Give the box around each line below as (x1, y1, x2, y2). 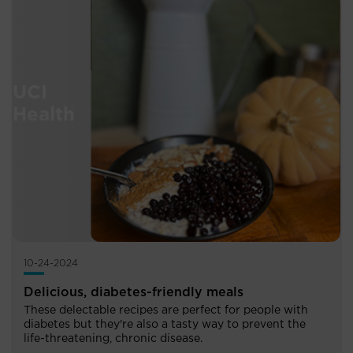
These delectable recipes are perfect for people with (24, 304, 308, 316)
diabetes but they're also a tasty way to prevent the (24, 318, 306, 330)
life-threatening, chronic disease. (24, 333, 203, 344)
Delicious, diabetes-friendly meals (24, 285, 243, 299)
